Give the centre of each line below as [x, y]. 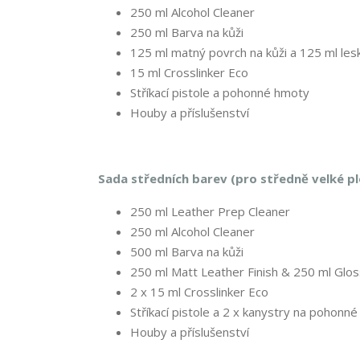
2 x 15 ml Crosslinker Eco [199, 292]
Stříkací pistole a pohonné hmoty [220, 93]
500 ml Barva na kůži [187, 252]
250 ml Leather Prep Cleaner [210, 212]
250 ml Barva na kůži [187, 33]
